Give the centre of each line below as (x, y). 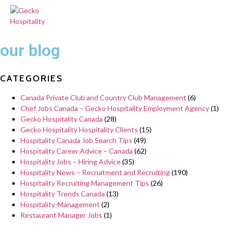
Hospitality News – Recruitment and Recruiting (95, 172)
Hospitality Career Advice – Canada (77, 151)
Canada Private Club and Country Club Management (103, 97)
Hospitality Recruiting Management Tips (85, 183)
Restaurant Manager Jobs (61, 215)
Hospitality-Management (60, 204)
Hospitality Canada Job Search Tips (76, 140)
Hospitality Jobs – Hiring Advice (70, 162)
